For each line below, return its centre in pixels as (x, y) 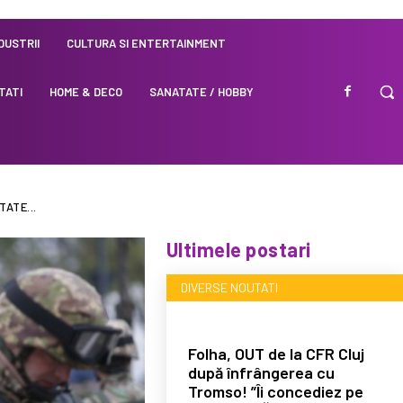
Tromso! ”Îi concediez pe (275, 391)
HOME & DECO (86, 92)
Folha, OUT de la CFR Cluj (276, 353)
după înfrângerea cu (261, 372)
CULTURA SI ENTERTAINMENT (147, 43)
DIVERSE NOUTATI (229, 287)
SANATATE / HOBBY (202, 92)
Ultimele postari (238, 249)
